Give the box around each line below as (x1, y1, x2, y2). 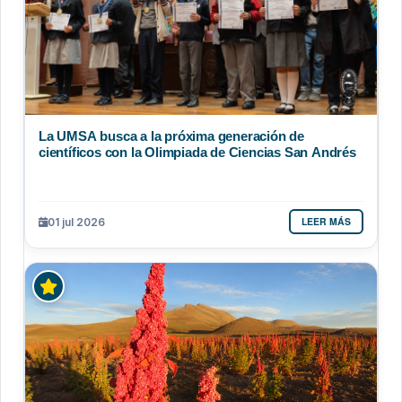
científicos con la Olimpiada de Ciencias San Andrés (39, 144, 356, 161)
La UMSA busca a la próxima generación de (39, 128, 304, 144)
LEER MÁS (301, 214, 351, 229)
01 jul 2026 (48, 214, 105, 229)
